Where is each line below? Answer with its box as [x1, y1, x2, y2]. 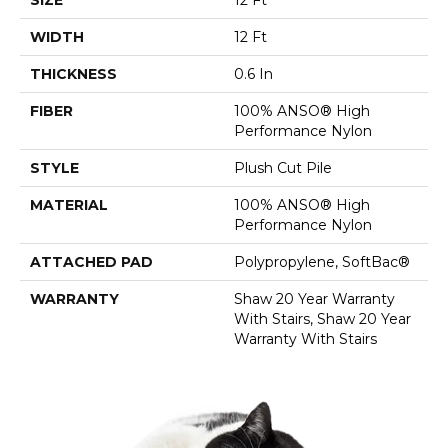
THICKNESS [30, 64, 117, 83]
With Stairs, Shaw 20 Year [234, 309, 411, 328]
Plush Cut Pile [234, 158, 332, 177]
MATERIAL [30, 195, 108, 214]
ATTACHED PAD [30, 252, 153, 271]
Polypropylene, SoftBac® [234, 252, 410, 271]
